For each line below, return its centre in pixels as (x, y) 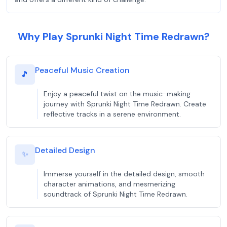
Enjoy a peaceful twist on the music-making (117, 94)
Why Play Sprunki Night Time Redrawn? (113, 36)
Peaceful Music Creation (82, 70)
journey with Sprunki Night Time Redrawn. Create (125, 104)
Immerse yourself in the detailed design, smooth (124, 174)
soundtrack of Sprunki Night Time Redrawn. (116, 194)
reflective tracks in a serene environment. (112, 114)
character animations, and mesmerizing (109, 184)
